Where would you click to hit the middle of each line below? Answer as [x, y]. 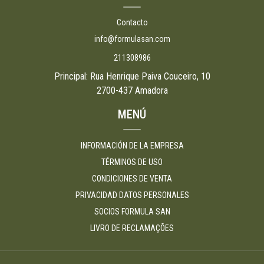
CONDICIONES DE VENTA [132, 179]
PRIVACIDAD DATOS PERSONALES [132, 195]
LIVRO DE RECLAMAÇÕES [132, 228]
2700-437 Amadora [132, 91]
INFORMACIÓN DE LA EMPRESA [132, 146]
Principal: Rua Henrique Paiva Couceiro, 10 [132, 77]
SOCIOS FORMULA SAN [132, 212]
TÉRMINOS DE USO [132, 162]
